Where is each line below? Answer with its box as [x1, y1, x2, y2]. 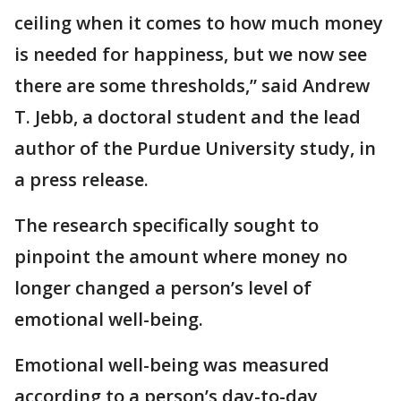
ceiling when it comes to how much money [14, 11, 383, 36]
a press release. [14, 167, 149, 192]
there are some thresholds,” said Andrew [14, 73, 370, 98]
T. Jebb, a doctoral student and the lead [14, 105, 361, 130]
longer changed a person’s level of [14, 276, 311, 301]
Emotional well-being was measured [14, 353, 329, 378]
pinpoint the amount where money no [14, 244, 347, 269]
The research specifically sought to [14, 213, 319, 238]
